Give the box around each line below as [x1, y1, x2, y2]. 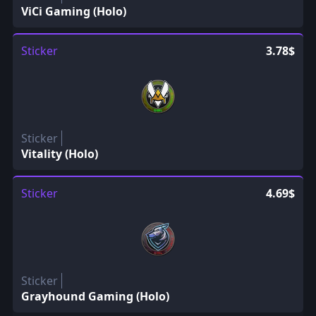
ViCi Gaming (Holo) [20, 3, 126, 19]
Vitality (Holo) [20, 145, 98, 162]
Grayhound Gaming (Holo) [20, 288, 169, 304]
